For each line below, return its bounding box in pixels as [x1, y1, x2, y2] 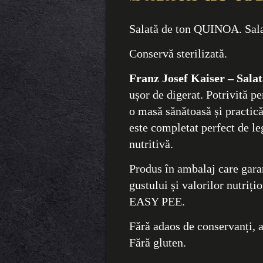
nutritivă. [129, 137, 173, 150]
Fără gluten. [129, 235, 186, 249]
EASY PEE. [129, 194, 185, 208]
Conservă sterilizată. [129, 46, 230, 60]
